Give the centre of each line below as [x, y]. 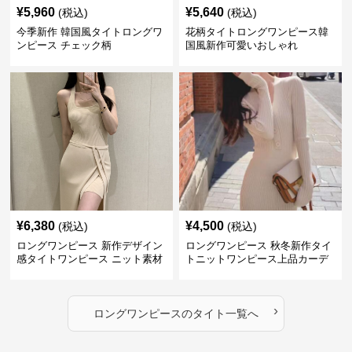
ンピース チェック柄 [64, 45]
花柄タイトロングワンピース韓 [257, 32]
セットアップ [48, 272]
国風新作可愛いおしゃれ [241, 45]
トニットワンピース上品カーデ [257, 259]
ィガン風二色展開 [226, 272]
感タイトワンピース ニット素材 [90, 259]
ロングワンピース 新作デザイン [90, 246]
